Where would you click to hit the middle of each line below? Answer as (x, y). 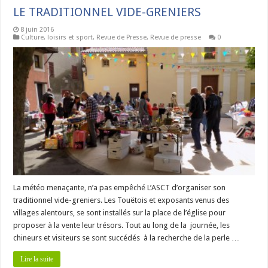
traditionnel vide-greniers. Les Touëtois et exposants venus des (121, 200)
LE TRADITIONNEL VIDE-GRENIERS (107, 12)
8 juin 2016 (37, 29)
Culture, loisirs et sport (57, 37)
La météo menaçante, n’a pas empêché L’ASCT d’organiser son (120, 188)
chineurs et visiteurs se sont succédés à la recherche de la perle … (127, 238)
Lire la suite (37, 259)
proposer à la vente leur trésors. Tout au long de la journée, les (122, 226)
